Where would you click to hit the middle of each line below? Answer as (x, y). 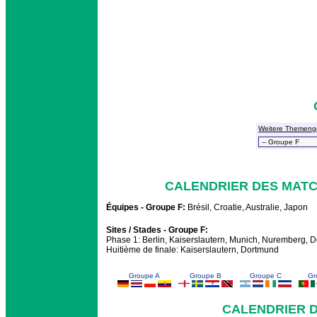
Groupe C (265, 276)
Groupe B (205, 276)
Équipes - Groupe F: (146, 208)
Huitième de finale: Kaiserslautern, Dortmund (192, 250)
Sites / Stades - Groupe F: (157, 230)
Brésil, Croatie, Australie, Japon (247, 208)
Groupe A (144, 276)
